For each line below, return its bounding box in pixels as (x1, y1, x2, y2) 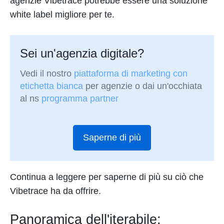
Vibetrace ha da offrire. (10, 185, 101, 196)
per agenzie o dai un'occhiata (83, 81, 202, 91)
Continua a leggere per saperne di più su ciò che (10, 171, 203, 182)
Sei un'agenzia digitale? (20, 46, 144, 60)
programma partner (41, 93, 119, 104)
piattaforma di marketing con (74, 68, 188, 79)
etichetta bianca (20, 81, 83, 91)
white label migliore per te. (10, 9, 114, 19)
